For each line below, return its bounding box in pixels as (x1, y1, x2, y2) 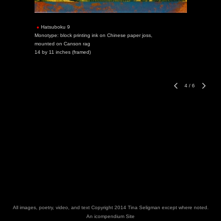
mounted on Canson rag (34, 41, 90, 46)
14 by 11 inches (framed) (34, 49, 91, 55)
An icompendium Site (86, 214, 135, 219)
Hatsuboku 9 (40, 24, 70, 30)
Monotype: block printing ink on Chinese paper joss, (34, 33, 152, 38)
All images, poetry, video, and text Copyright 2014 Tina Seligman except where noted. (12, 205, 209, 210)
